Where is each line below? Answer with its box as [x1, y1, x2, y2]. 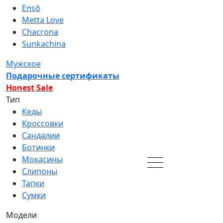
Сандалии [22, 130, 60, 141]
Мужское [6, 58, 41, 69]
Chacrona [22, 26, 58, 37]
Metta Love [22, 14, 64, 25]
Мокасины [22, 154, 63, 165]
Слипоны [22, 166, 57, 177]
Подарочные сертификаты [6, 70, 119, 81]
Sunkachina [22, 38, 66, 49]
